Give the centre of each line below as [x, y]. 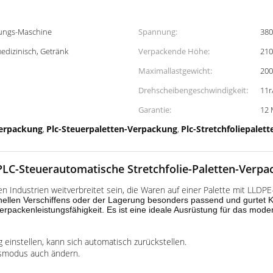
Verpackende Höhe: [174, 51]
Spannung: [158, 32]
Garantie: [155, 110]
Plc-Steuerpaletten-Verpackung [112, 129]
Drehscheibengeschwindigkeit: [193, 90]
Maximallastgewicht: [175, 71]
